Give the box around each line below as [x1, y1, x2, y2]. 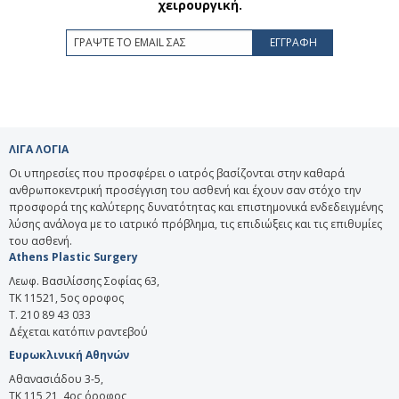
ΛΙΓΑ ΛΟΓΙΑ [9, 141, 69, 157]
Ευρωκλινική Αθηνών [9, 346, 129, 362]
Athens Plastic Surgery [9, 248, 138, 265]
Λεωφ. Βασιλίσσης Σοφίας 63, [9, 273, 159, 289]
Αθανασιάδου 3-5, [9, 370, 103, 387]
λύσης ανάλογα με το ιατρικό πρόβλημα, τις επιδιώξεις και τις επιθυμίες [9, 216, 382, 232]
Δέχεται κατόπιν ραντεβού [9, 323, 148, 339]
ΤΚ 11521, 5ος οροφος [9, 289, 124, 305]
